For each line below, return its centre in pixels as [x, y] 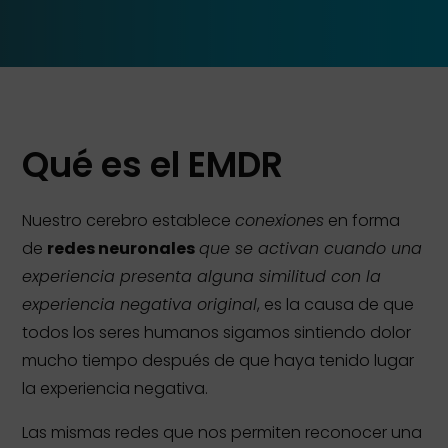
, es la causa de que [336, 304]
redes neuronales [121, 248]
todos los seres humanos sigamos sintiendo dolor [217, 332]
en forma [364, 220]
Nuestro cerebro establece [127, 220]
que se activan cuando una [311, 248]
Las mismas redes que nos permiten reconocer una [222, 432]
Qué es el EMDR [153, 164]
